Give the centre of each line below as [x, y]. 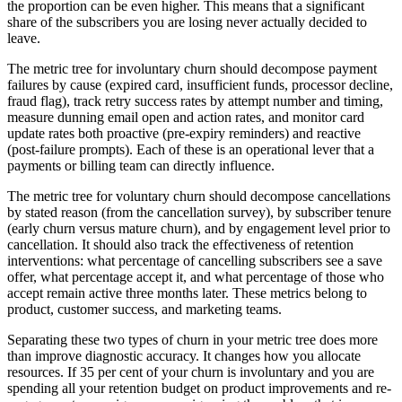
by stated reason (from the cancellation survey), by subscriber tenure [199, 212]
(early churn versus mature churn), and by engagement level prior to [199, 228]
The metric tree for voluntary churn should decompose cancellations [199, 196]
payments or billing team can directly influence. [141, 165]
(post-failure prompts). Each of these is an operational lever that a [191, 149]
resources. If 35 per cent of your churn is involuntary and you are [191, 371]
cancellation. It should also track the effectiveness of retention [180, 244]
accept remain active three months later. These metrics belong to [187, 293]
